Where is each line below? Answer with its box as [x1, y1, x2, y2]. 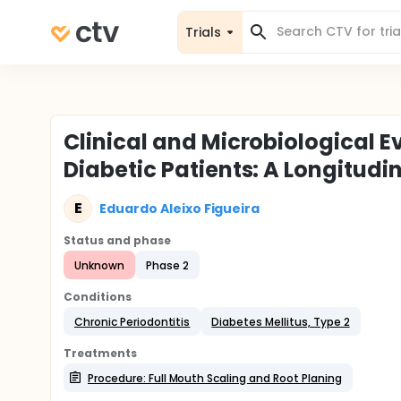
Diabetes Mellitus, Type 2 [211, 313, 350, 329]
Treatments [64, 346, 137, 361]
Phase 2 [145, 257, 189, 273]
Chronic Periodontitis [74, 313, 191, 329]
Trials [185, 22, 221, 41]
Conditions [64, 289, 132, 304]
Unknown [74, 257, 124, 273]
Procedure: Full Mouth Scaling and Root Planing [88, 370, 342, 386]
